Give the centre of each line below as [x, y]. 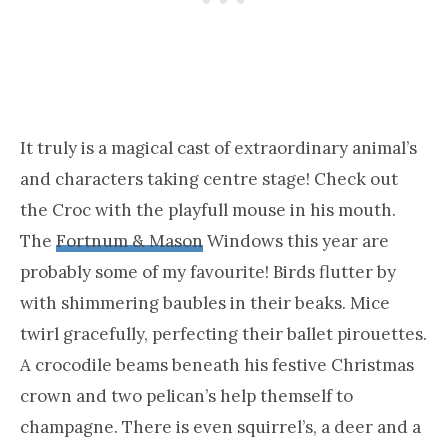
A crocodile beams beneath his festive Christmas [217, 364]
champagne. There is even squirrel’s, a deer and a [220, 426]
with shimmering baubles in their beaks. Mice [205, 302]
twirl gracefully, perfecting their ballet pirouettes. [223, 333]
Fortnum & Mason [129, 240]
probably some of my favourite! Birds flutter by [208, 271]
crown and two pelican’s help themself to [186, 395]
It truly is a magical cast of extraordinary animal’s [218, 147]
